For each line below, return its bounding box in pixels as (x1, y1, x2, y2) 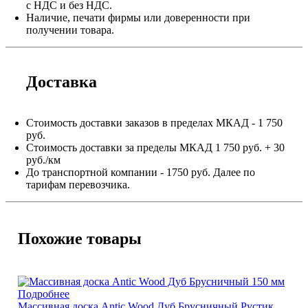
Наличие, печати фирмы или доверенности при (26, 12, 250, 24)
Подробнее (18, 288, 69, 300)
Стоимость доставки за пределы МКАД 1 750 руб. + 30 (26, 142, 285, 154)
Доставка (26, 73, 97, 91)
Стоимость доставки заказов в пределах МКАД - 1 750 (26, 117, 283, 129)
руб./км (26, 154, 60, 166)
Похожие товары (18, 230, 142, 248)
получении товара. (26, 24, 114, 36)
